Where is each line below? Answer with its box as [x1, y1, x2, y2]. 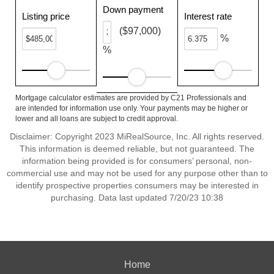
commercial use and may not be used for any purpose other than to [6, 168, 268, 178]
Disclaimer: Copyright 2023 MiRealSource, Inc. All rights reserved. [10, 131, 264, 141]
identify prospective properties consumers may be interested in [15, 180, 259, 190]
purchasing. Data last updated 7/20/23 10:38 [51, 193, 223, 202]
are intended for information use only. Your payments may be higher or [15, 104, 248, 113]
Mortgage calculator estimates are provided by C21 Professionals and [15, 94, 246, 102]
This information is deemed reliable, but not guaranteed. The [20, 144, 254, 154]
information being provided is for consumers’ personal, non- [22, 156, 252, 166]
